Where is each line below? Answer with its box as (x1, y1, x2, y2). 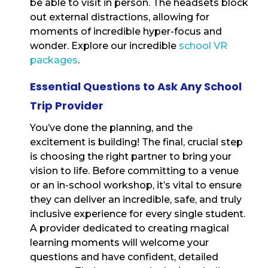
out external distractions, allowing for (30, 11, 209, 23)
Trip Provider (30, 98, 103, 114)
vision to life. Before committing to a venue (30, 165, 239, 177)
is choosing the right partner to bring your (30, 151, 232, 163)
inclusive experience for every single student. (30, 208, 245, 220)
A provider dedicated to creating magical (30, 223, 229, 234)
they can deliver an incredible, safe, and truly (30, 194, 242, 206)
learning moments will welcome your (30, 237, 209, 249)
